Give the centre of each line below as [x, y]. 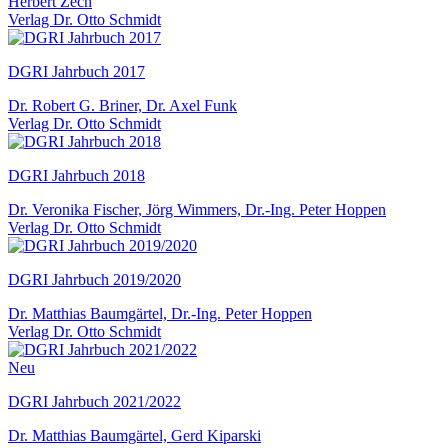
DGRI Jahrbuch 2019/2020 [94, 279]
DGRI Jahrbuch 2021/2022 [94, 401]
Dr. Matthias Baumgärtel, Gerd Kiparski [134, 435]
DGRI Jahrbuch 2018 [76, 175]
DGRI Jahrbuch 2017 [76, 71]
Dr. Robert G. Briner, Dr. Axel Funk [122, 105]
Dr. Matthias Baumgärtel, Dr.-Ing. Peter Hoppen [160, 313]
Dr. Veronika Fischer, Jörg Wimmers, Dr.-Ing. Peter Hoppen [197, 209]
